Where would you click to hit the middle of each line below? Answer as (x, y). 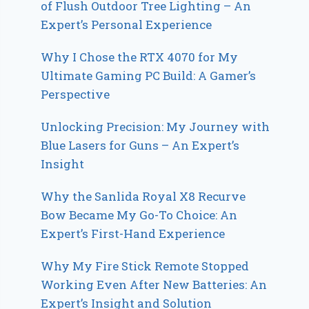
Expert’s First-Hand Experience (133, 233)
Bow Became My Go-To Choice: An (139, 215)
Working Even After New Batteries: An (154, 284)
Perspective (76, 94)
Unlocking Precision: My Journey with (156, 126)
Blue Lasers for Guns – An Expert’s (140, 145)
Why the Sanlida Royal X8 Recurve (143, 196)
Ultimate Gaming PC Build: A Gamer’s (149, 75)
